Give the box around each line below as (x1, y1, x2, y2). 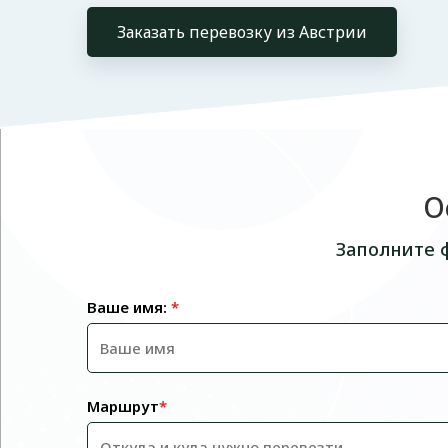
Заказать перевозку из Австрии (117, 21, 367, 43)
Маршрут (87, 396, 159, 416)
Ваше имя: (87, 297, 171, 317)
